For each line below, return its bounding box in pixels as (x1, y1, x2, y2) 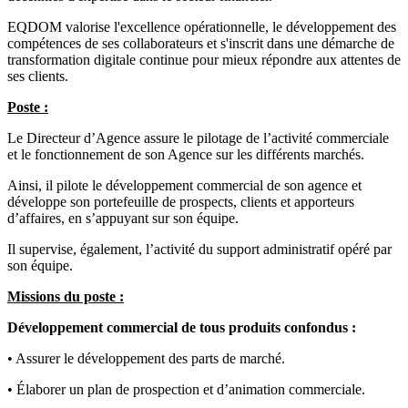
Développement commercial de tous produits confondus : (7, 320, 356, 336)
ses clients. (7, 68, 68, 85)
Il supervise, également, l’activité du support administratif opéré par (7, 241, 392, 258)
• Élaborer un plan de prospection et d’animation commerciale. (7, 382, 365, 398)
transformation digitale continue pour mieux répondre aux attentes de (7, 52, 401, 68)
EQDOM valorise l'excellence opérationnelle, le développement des (7, 19, 396, 36)
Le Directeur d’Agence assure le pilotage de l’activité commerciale (7, 130, 389, 147)
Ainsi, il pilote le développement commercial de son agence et (7, 178, 362, 194)
